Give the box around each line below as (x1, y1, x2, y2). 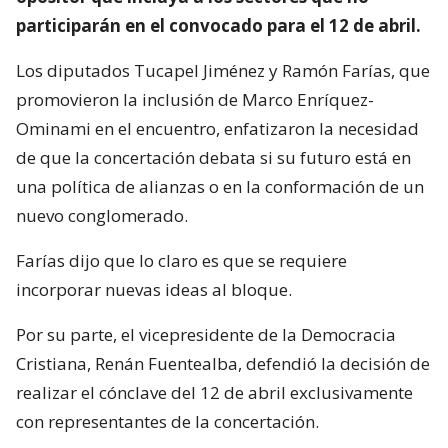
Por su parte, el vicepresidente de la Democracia (16, 322, 396, 346)
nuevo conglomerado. (16, 203, 188, 227)
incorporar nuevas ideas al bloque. (16, 277, 292, 301)
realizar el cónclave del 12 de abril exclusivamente (16, 380, 413, 404)
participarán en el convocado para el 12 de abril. (16, 13, 421, 37)
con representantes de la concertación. (16, 409, 319, 433)
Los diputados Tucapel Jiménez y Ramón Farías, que (16, 58, 430, 82)
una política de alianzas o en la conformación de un (16, 174, 424, 198)
